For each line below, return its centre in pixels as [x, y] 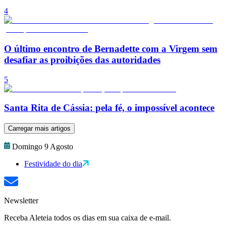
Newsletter [21, 201]
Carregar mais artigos [39, 129]
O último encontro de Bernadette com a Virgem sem [111, 49]
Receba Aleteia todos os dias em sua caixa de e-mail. [88, 218]
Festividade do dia [53, 164]
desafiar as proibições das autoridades [82, 60]
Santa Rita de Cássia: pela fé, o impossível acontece [109, 108]
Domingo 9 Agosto [43, 147]
